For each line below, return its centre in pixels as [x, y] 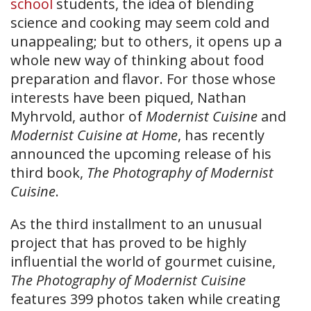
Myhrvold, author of [78, 116]
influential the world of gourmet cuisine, [143, 261]
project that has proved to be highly [128, 243]
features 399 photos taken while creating [145, 299]
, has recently [221, 135]
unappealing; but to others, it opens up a [146, 41]
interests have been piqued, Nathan [128, 98]
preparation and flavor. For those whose [143, 79]
